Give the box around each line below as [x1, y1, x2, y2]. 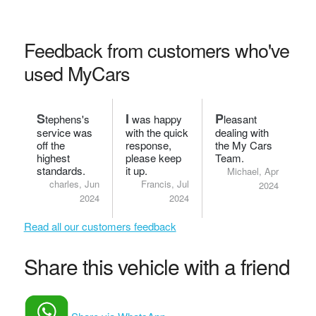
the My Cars [214, 138, 272, 152]
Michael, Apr [226, 164, 279, 178]
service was [36, 125, 92, 140]
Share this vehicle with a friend [23, 251, 290, 281]
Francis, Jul [140, 177, 189, 190]
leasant [223, 111, 257, 126]
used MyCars [23, 59, 130, 87]
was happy [129, 111, 183, 126]
